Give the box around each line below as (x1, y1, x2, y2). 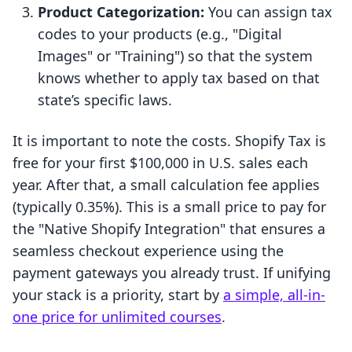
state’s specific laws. (38, 90, 172, 110)
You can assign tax (204, 2, 332, 22)
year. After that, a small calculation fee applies (13, 175, 320, 195)
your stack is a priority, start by (13, 285, 223, 305)
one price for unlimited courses (13, 307, 222, 327)
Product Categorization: (38, 2, 204, 22)
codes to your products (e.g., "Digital (38, 24, 282, 44)
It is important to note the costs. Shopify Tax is (13, 131, 326, 151)
